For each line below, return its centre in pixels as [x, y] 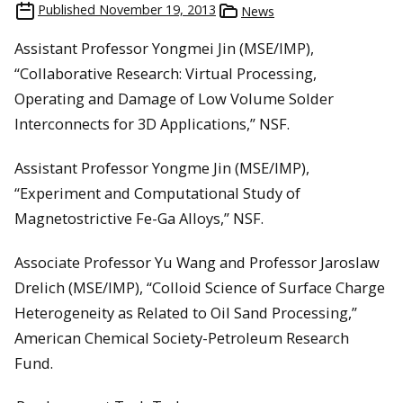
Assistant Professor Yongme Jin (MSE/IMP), [162, 168]
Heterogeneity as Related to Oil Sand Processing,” [186, 312]
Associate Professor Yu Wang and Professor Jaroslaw [197, 262]
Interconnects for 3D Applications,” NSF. [152, 124]
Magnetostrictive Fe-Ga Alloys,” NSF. [139, 219]
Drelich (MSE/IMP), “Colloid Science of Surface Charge [200, 287]
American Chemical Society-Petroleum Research [182, 337]
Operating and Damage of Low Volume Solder [174, 99]
